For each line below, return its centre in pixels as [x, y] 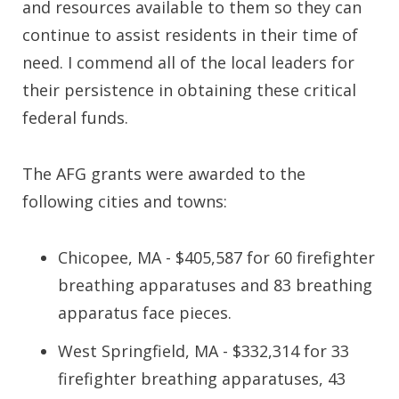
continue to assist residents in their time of [190, 35]
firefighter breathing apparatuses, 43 [202, 379]
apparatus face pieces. [145, 313]
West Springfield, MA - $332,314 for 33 [204, 351]
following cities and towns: [127, 201]
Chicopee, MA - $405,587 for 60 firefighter [216, 257]
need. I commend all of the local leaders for [188, 62]
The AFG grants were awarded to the [164, 174]
